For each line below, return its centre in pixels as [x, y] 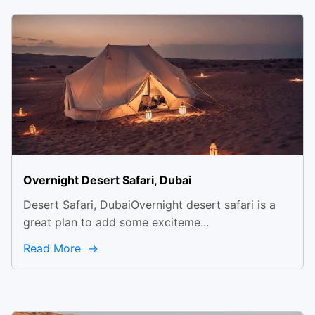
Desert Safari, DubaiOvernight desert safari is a [149, 205]
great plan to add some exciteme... [116, 222]
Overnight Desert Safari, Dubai [107, 180]
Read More [54, 248]
